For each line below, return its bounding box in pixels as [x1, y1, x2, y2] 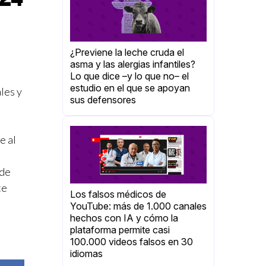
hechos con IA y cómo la [70, 212, 178, 224]
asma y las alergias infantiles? [70, 58, 195, 71]
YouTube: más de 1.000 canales [70, 200, 207, 213]
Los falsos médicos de [70, 188, 166, 201]
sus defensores [70, 94, 136, 106]
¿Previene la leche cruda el [70, 46, 184, 59]
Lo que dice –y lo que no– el [70, 70, 189, 83]
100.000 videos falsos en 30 [70, 236, 193, 248]
